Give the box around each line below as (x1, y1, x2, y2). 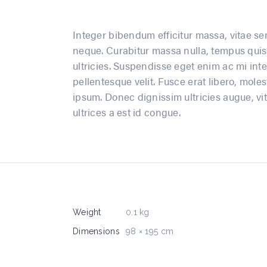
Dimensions (73, 226, 120, 236)
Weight (73, 207, 101, 217)
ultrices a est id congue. (73, 104, 181, 119)
